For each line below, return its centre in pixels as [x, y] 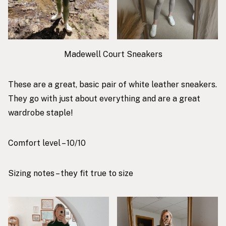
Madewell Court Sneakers [113, 54]
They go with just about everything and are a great [104, 98]
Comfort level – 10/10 [47, 143]
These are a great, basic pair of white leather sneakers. [112, 84]
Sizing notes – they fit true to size [71, 173]
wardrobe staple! [41, 112]
